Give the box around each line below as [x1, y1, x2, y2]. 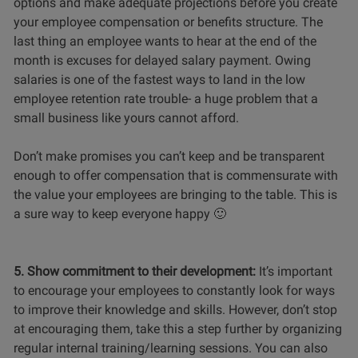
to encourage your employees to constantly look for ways [14, 282, 335, 298]
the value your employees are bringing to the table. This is [14, 186, 337, 202]
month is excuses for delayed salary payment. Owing [14, 52, 311, 68]
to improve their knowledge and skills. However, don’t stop [14, 301, 337, 317]
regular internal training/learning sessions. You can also [14, 340, 328, 356]
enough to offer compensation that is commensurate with [14, 167, 338, 183]
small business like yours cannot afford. [14, 109, 242, 125]
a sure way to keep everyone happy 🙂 [14, 205, 226, 221]
